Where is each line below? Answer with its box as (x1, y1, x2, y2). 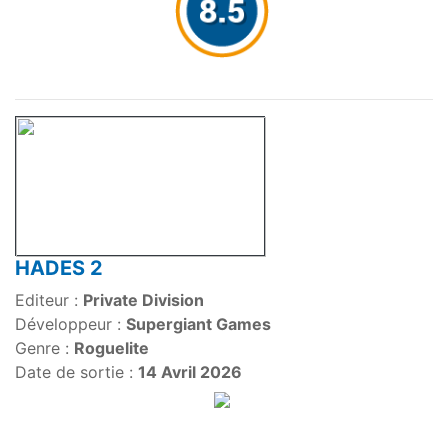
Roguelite (74, 338, 149, 359)
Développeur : (15, 314, 126, 335)
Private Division (83, 290, 204, 311)
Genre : (15, 338, 74, 359)
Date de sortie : (15, 362, 138, 383)
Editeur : (15, 290, 83, 311)
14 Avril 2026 (138, 362, 242, 383)
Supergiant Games (126, 314, 271, 335)
